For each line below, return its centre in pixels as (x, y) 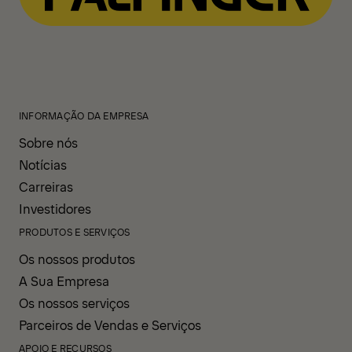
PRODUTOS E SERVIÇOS (75, 231)
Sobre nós (48, 142)
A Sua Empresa (64, 280)
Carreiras (46, 186)
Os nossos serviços (74, 302)
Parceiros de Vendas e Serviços (110, 324)
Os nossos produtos (77, 258)
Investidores (55, 208)
